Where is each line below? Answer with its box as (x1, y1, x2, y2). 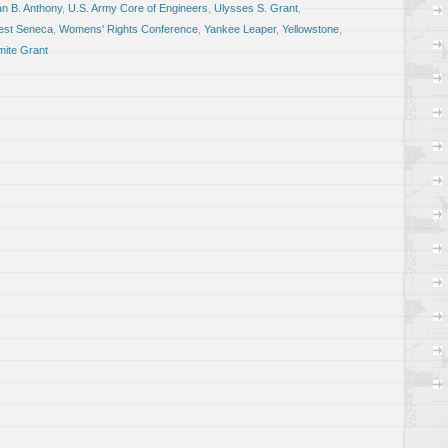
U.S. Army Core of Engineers (68, 2, 208, 14)
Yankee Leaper (204, 23, 276, 35)
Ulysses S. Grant (214, 2, 298, 14)
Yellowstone (282, 23, 339, 35)
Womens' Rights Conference (59, 23, 198, 35)
